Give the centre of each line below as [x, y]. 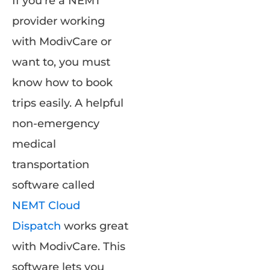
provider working [58, 21]
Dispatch [36, 226]
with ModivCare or [62, 41]
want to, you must [61, 62]
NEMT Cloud [46, 205]
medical [34, 144]
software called [53, 185]
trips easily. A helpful [68, 103]
